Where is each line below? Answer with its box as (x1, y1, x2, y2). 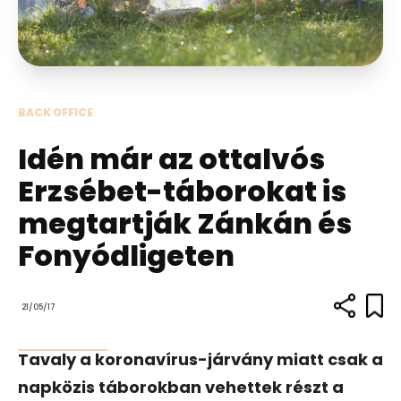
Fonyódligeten (18, 235, 235, 276)
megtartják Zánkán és (18, 202, 352, 243)
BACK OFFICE (18, 104, 93, 120)
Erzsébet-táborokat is (18, 170, 346, 211)
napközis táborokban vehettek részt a (18, 375, 344, 398)
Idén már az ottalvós (18, 138, 325, 179)
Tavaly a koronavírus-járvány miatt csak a (18, 347, 383, 371)
